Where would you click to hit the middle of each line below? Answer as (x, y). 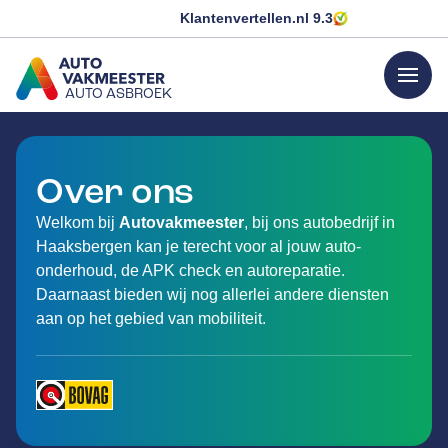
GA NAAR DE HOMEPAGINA (117, 114)
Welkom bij (77, 222)
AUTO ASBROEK (118, 93)
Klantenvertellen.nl (246, 18)
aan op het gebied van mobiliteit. (151, 318)
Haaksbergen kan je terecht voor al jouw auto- (198, 246)
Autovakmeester (181, 222)
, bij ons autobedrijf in (319, 222)
